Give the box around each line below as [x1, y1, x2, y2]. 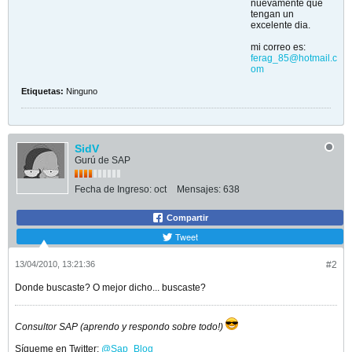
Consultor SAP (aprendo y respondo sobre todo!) [15, 321, 223, 332]
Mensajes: [177, 184, 221, 195]
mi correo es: [251, 42, 306, 53]
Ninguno [66, 86, 97, 96]
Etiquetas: [21, 86, 64, 96]
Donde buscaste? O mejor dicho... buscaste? [15, 282, 206, 293]
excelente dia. [251, 20, 310, 31]
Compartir [164, 213, 208, 222]
